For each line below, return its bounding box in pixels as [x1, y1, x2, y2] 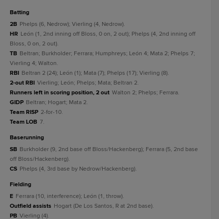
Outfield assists [10, 202, 51, 210]
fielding [13, 181, 31, 188]
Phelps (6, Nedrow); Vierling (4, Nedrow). [20, 21, 125, 28]
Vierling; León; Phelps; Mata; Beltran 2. [37, 79, 139, 87]
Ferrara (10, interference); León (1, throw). [16, 193, 124, 200]
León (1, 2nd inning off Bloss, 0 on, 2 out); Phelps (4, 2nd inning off [21, 30, 196, 38]
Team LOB [10, 118, 37, 126]
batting [14, 9, 29, 16]
